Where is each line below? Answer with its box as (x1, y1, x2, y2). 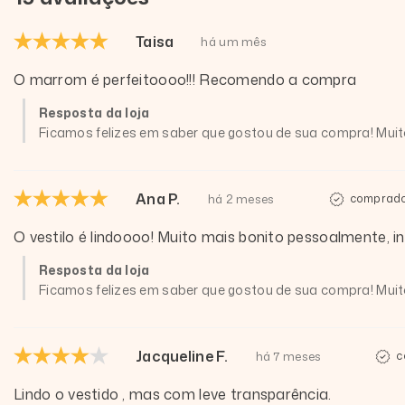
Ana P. (136, 188, 181, 209)
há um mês (201, 33, 267, 50)
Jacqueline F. (136, 345, 229, 366)
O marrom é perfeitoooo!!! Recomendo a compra (14, 69, 357, 89)
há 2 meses (207, 190, 275, 207)
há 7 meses (255, 347, 322, 364)
